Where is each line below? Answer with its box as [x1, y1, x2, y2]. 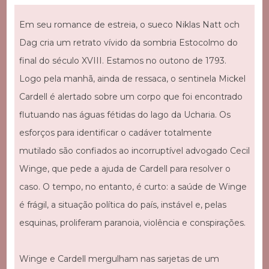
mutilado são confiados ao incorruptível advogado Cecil [19, 145, 250, 156]
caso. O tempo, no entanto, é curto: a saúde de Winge [19, 181, 247, 192]
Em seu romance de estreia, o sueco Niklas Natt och [19, 19, 240, 30]
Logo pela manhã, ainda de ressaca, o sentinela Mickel [19, 73, 246, 84]
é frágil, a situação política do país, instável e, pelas [19, 199, 226, 210]
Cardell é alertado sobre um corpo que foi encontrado [19, 91, 243, 102]
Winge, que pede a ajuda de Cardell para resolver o [19, 163, 231, 174]
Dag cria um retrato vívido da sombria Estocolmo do [19, 37, 238, 48]
